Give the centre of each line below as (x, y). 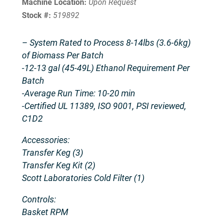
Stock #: (36, 16)
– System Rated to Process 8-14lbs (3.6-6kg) (106, 43)
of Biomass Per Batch (63, 55)
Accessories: (45, 140)
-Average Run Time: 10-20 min (78, 93)
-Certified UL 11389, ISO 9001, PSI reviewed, (104, 106)
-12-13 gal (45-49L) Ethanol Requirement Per (106, 68)
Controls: (39, 200)
